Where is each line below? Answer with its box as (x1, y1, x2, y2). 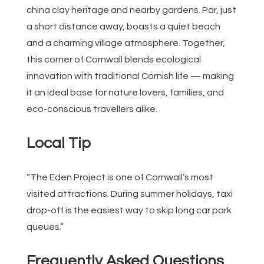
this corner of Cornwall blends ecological (27, 54, 201, 64)
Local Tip (27, 135, 91, 151)
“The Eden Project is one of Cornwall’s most (27, 172, 213, 182)
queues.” (27, 222, 64, 232)
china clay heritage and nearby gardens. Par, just (27, 5, 236, 15)
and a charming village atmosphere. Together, (27, 38, 225, 48)
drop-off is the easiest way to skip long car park (27, 205, 232, 215)
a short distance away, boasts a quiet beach (27, 21, 220, 31)
